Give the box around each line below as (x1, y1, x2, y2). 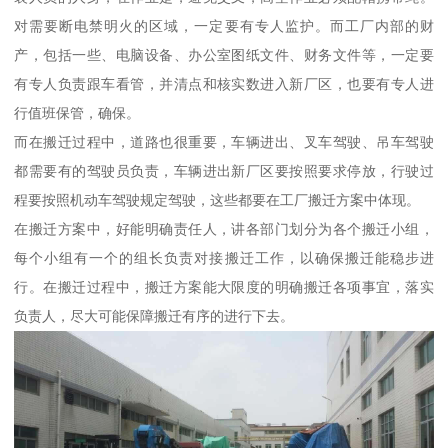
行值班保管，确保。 (14, 105, 141, 122)
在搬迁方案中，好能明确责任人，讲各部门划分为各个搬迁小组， (14, 221, 434, 238)
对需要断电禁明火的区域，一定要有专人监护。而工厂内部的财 (14, 18, 434, 35)
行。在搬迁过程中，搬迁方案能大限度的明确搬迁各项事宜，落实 (14, 279, 434, 296)
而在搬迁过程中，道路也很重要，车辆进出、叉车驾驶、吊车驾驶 (14, 134, 434, 151)
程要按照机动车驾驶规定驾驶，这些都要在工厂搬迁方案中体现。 (14, 192, 421, 209)
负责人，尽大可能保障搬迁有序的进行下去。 (14, 308, 295, 325)
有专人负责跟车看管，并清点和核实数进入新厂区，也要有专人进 (14, 76, 434, 93)
